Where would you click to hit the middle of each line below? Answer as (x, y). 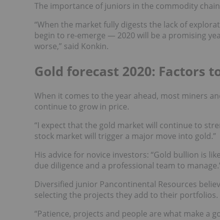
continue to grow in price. (82, 107)
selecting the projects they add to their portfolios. (126, 195)
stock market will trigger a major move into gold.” (125, 136)
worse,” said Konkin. (71, 46)
